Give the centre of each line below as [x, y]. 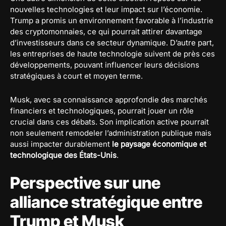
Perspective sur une [85, 183]
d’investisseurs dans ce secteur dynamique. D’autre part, [112, 43]
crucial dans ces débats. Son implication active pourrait [109, 122]
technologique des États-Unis [63, 155]
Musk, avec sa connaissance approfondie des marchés [109, 100]
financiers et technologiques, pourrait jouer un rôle [102, 111]
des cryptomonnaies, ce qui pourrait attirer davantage [106, 32]
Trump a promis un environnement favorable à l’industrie [112, 21]
